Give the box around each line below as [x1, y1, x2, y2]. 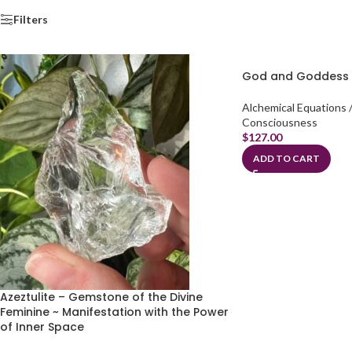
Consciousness [242, 115, 317, 130]
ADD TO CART [253, 152, 320, 165]
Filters [13, 13, 48, 27]
